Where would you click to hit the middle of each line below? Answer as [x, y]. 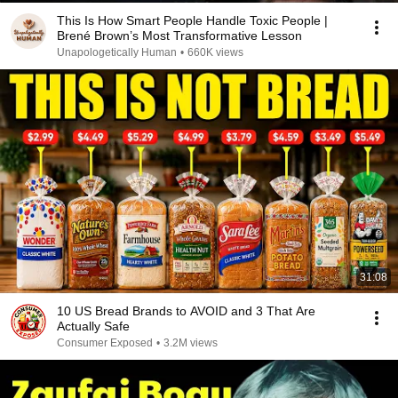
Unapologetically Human [117, 52]
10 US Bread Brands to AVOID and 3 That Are [186, 311]
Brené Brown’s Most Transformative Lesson [179, 36]
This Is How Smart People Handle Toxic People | [192, 20]
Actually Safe [93, 326]
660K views [215, 52]
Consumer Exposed [105, 343]
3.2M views [191, 343]
